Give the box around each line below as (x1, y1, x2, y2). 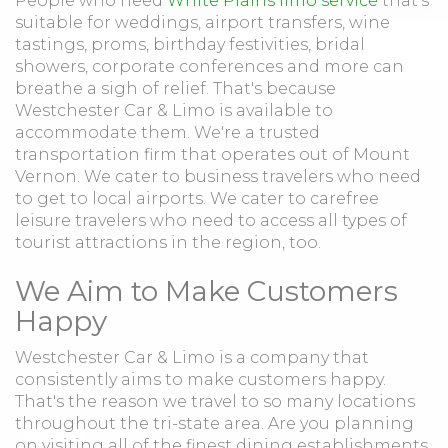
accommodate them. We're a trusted (15, 123, 320, 142)
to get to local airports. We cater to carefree (15, 189, 379, 208)
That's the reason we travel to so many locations (15, 392, 415, 411)
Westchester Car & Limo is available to (15, 101, 333, 120)
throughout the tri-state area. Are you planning (15, 414, 414, 433)
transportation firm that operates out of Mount (15, 145, 410, 164)
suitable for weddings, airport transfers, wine (15, 13, 390, 32)
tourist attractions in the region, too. (15, 233, 321, 252)
